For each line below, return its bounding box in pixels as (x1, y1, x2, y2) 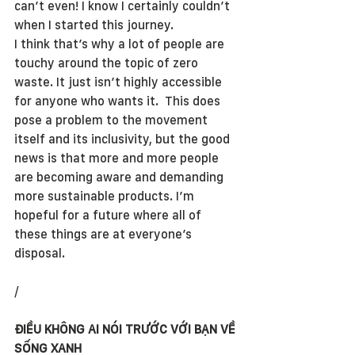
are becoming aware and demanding (14, 170, 227, 185)
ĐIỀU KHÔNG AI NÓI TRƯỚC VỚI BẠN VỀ (14, 322, 239, 337)
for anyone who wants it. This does (14, 94, 223, 109)
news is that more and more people (14, 151, 222, 166)
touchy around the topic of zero (14, 55, 201, 71)
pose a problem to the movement (14, 113, 211, 128)
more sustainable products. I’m (14, 189, 197, 204)
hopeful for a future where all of (14, 208, 204, 223)
